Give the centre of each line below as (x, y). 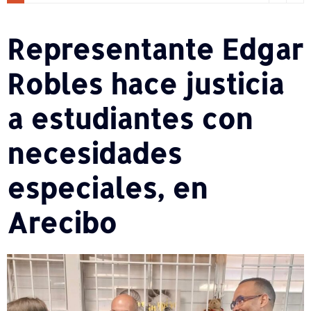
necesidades (94, 153)
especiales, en (107, 187)
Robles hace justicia (145, 83)
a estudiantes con (130, 118)
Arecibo (62, 222)
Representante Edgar (155, 49)
